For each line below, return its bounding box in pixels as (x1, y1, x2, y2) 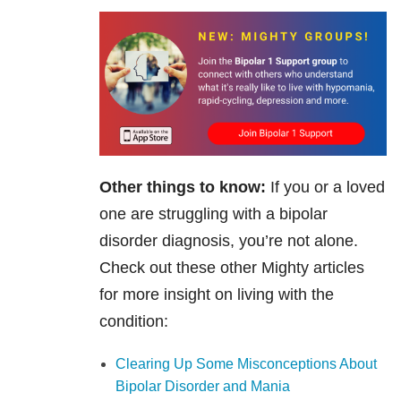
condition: (99, 311, 173, 330)
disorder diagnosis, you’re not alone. (99, 231, 358, 250)
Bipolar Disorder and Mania (115, 378, 290, 394)
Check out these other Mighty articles (99, 258, 364, 277)
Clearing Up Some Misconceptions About (115, 355, 377, 371)
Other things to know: (99, 177, 266, 196)
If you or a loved (266, 177, 385, 196)
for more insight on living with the (99, 285, 334, 303)
